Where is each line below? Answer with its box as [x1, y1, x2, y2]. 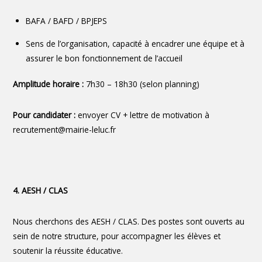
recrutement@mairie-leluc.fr [13, 123, 116, 135]
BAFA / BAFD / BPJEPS [26, 15, 108, 27]
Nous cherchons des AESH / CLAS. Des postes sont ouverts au [13, 215, 245, 227]
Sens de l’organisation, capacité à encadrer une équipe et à [26, 38, 245, 50]
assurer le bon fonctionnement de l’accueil [26, 53, 183, 64]
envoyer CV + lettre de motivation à [78, 109, 210, 120]
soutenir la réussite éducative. [13, 244, 123, 256]
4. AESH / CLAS [13, 185, 68, 196]
